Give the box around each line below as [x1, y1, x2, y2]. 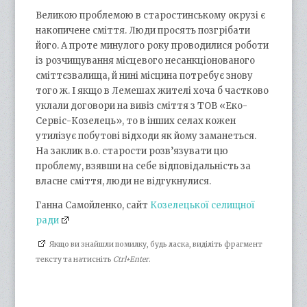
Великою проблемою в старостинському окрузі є [36, 9, 266, 21]
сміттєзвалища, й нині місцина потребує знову [36, 69, 254, 82]
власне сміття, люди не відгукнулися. [36, 175, 212, 187]
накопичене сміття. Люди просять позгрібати [36, 24, 251, 36]
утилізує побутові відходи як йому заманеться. [36, 130, 257, 142]
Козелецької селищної [150, 199, 256, 211]
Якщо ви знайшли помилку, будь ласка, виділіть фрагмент [49, 239, 262, 249]
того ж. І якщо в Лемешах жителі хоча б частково [36, 84, 269, 97]
